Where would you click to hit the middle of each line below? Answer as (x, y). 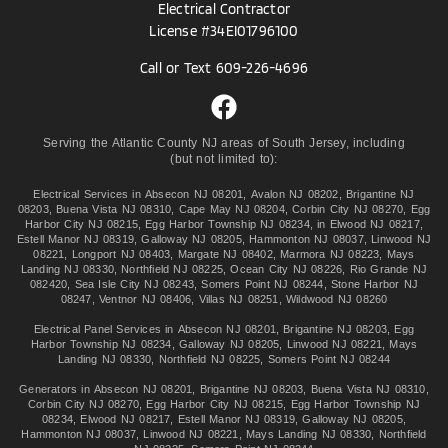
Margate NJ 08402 (225, 254)
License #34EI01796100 (224, 31)
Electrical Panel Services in (105, 329)
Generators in (56, 389)
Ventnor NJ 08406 (145, 299)
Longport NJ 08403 (121, 254)
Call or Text (177, 68)
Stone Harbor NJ (374, 284)
